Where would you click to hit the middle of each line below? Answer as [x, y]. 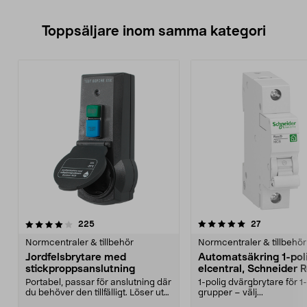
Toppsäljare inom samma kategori [153, 32]
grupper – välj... [231, 293]
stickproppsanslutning [80, 269]
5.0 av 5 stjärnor [92, 223]
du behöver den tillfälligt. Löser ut [95, 293]
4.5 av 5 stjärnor [265, 223]
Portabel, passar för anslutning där [98, 283]
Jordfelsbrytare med [76, 257]
